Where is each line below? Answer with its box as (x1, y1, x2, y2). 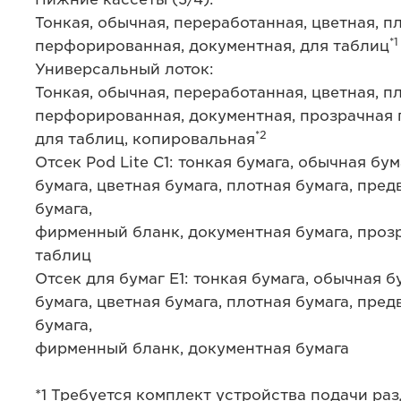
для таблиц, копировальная (34, 131, 255, 148)
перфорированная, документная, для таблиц (34, 38, 389, 55)
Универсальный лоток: (34, 61, 214, 78)
